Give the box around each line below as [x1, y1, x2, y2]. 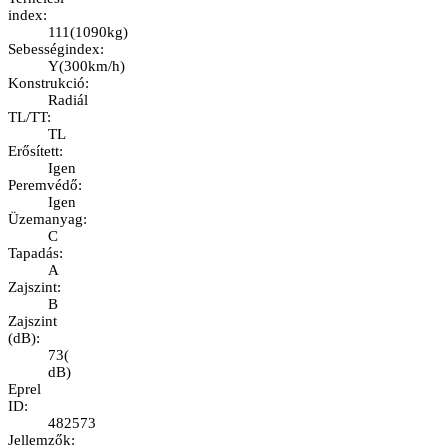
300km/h [64, 58, 120, 75]
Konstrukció [8, 75, 85, 92]
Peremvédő [8, 177, 78, 194]
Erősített [8, 143, 59, 160]
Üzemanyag [8, 211, 83, 228]
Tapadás [8, 245, 59, 262]
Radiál [48, 92, 88, 109]
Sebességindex [8, 41, 100, 58]
